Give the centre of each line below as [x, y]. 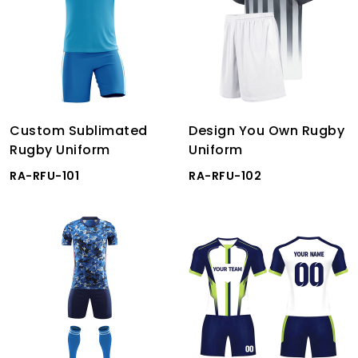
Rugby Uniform [60, 150]
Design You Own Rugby [267, 131]
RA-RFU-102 [225, 176]
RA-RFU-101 [44, 176]
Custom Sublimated [79, 131]
